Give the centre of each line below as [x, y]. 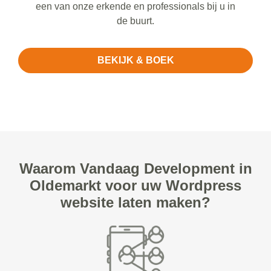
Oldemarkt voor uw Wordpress [135, 186]
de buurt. [135, 21]
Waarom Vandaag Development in [135, 169]
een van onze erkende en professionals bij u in [135, 7]
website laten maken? [135, 203]
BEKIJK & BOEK [135, 60]
